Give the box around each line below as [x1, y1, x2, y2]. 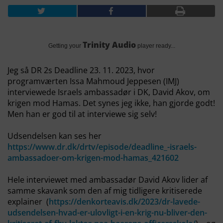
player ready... [136, 42, 175, 49]
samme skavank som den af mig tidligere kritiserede [7, 185, 202, 196]
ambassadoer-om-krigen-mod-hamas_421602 [7, 152, 179, 163]
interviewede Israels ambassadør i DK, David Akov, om [7, 87, 210, 98]
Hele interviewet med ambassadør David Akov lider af [7, 174, 208, 185]
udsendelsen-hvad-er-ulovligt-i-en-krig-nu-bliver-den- [7, 207, 207, 218]
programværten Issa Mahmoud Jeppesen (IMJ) [7, 76, 179, 87]
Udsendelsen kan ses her [7, 130, 102, 141]
